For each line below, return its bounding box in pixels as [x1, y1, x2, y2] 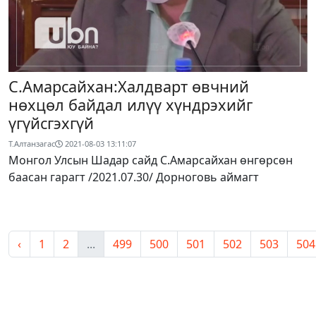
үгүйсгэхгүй [8, 112, 94, 133]
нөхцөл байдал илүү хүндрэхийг [8, 94, 253, 115]
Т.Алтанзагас [8, 138, 55, 149]
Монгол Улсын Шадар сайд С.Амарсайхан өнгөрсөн [8, 152, 293, 168]
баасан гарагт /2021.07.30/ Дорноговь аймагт [8, 169, 259, 185]
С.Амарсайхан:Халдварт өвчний [8, 75, 249, 97]
